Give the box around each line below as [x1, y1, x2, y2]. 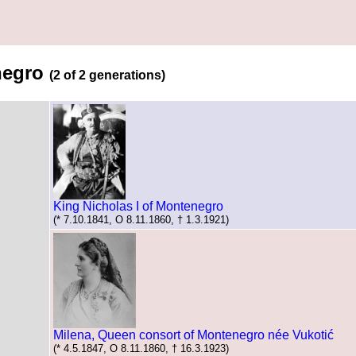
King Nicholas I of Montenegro [53, 199, 223, 213]
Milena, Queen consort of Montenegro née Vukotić [53, 327, 334, 342]
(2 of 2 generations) [49, 68, 165, 82]
